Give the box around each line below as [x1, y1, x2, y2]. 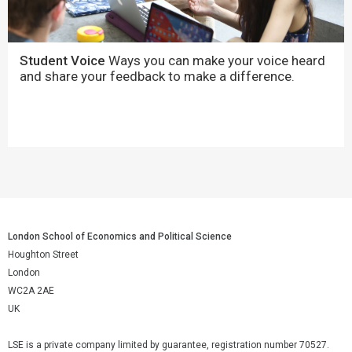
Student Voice [20, 53, 105, 68]
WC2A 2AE [8, 285, 54, 296]
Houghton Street [8, 249, 79, 260]
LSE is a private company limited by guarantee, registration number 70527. [8, 339, 329, 350]
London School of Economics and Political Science [8, 231, 232, 242]
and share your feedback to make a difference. [20, 68, 295, 84]
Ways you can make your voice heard [105, 53, 325, 68]
